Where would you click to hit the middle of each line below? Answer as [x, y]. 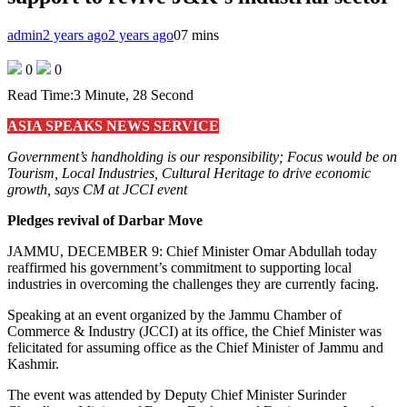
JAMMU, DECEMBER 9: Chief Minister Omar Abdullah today [192, 251]
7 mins [200, 35]
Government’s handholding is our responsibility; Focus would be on [202, 156]
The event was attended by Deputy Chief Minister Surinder [177, 394]
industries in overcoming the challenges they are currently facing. [193, 283]
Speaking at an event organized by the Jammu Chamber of [174, 314]
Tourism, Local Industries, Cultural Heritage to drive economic [189, 173]
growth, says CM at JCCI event [97, 189]
